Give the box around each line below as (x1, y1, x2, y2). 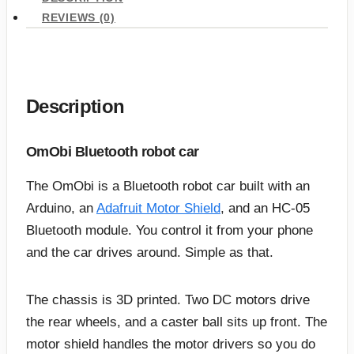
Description (26, 95, 125, 117)
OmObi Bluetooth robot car (26, 143, 199, 160)
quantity (25, 66, 70, 81)
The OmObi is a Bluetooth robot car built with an (26, 179, 310, 194)
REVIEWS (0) (42, 10, 115, 24)
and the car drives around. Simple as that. (26, 245, 273, 261)
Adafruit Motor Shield (96, 201, 220, 217)
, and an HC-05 (220, 201, 310, 217)
